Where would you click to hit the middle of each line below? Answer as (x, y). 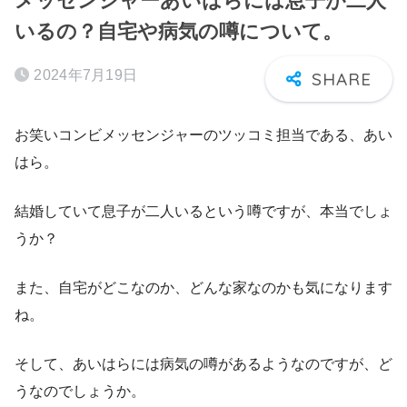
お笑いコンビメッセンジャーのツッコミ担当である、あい (203, 134)
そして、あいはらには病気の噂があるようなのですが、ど (203, 363)
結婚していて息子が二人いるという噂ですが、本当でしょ (203, 211)
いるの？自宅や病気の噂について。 (179, 31)
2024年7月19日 (86, 75)
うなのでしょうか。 (80, 391)
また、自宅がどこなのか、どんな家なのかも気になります (203, 287)
